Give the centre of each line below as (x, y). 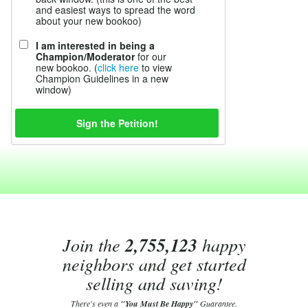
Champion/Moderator (85, 56)
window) (54, 89)
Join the (93, 244)
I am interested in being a (95, 45)
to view (155, 67)
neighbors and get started (154, 264)
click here (118, 67)
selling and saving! (154, 283)
